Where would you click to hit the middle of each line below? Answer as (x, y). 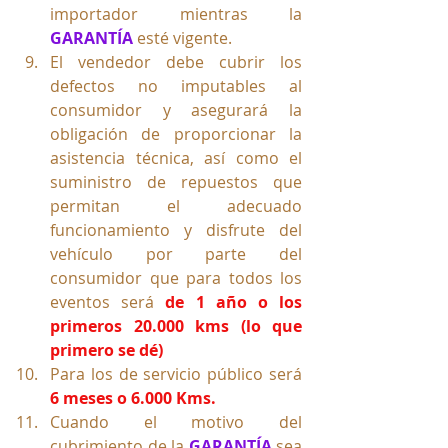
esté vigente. (182, 37)
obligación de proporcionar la (176, 133)
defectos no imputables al (176, 85)
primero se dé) (106, 349)
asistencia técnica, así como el (176, 157)
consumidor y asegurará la (176, 109)
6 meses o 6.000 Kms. (133, 397)
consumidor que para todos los (176, 277)
